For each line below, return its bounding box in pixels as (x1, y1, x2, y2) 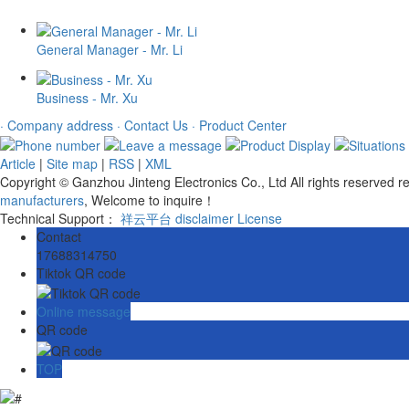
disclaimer (175, 208, 234, 227)
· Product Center (192, 115, 287, 134)
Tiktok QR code (37, 263, 126, 282)
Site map (47, 153, 98, 173)
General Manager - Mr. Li (37, 40, 183, 59)
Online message (37, 302, 131, 321)
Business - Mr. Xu (37, 88, 138, 107)
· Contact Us (117, 115, 192, 134)
